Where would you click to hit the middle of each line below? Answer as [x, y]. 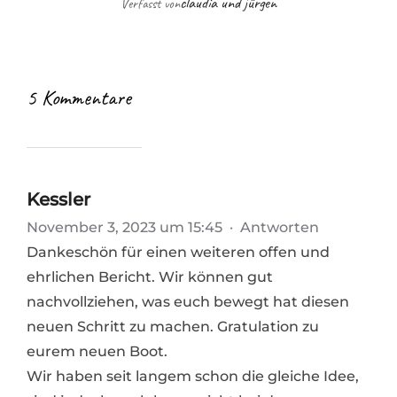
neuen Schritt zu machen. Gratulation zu [173, 327]
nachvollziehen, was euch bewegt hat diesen [188, 302]
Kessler [58, 200]
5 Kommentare [79, 98]
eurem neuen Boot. [97, 352]
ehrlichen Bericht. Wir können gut [150, 277]
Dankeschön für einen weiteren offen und [178, 253]
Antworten [280, 228]
